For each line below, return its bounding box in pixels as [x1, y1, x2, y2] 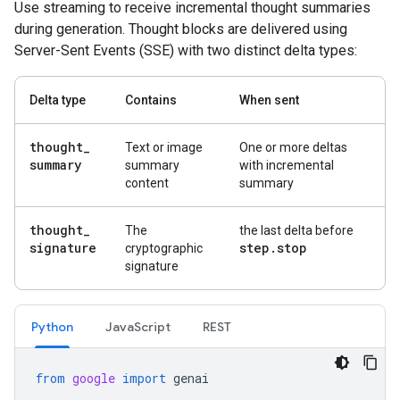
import [122, 369, 166, 387]
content [125, 175, 169, 190]
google [72, 369, 115, 387]
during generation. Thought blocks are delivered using [14, 20, 347, 37]
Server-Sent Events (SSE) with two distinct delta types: [14, 41, 357, 59]
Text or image [125, 139, 203, 154]
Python [31, 318, 73, 335]
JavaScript [105, 318, 171, 335]
